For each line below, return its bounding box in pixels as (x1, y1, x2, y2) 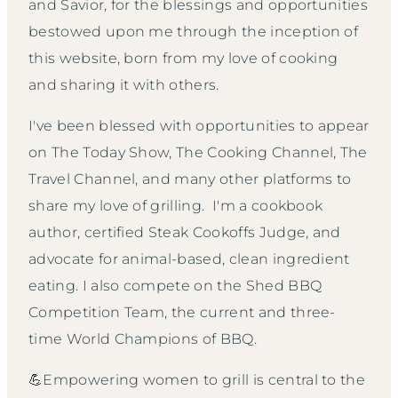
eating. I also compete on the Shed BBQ (28, 277, 322, 295)
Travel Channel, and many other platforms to (28, 171, 352, 188)
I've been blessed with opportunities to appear (28, 117, 370, 135)
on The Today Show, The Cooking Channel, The (28, 144, 368, 162)
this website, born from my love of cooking (28, 50, 338, 68)
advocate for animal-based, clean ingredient (28, 251, 350, 268)
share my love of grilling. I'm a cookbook (28, 197, 323, 215)
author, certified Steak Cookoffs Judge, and (28, 224, 341, 242)
